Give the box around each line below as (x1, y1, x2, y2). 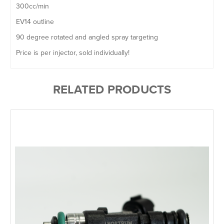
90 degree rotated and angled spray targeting (16, 33, 158, 42)
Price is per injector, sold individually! (16, 48, 129, 57)
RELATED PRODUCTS (52, 82, 171, 97)
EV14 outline (16, 17, 54, 26)
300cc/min (16, 2, 49, 11)
